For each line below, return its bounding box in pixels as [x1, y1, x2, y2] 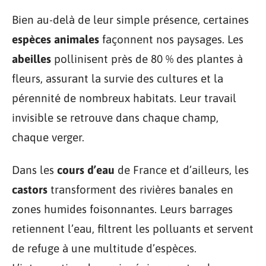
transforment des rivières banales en [47, 183, 233, 196]
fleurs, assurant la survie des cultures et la [12, 71, 223, 85]
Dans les [12, 163, 57, 176]
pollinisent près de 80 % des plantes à [51, 52, 243, 65]
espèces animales [12, 32, 99, 46]
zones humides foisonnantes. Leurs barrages [12, 202, 233, 216]
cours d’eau [57, 163, 115, 176]
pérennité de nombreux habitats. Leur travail [12, 91, 236, 104]
